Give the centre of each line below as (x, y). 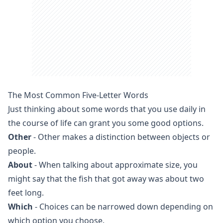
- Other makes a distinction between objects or (121, 137)
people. (22, 151)
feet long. (26, 193)
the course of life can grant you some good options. (106, 123)
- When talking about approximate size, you (115, 165)
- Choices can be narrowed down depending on (123, 207)
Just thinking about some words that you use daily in (107, 109)
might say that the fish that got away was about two (106, 179)
